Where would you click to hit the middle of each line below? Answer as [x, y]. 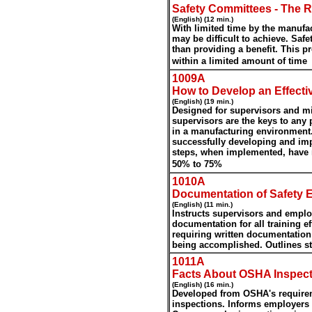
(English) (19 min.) [203, 101]
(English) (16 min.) [203, 284]
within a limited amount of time [240, 61]
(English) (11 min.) [202, 204]
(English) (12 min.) [203, 19]
